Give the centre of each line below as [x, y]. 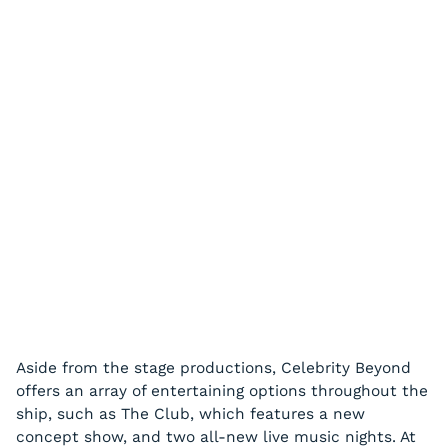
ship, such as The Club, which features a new [190, 414]
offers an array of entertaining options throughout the [222, 391]
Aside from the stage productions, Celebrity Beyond [213, 368]
